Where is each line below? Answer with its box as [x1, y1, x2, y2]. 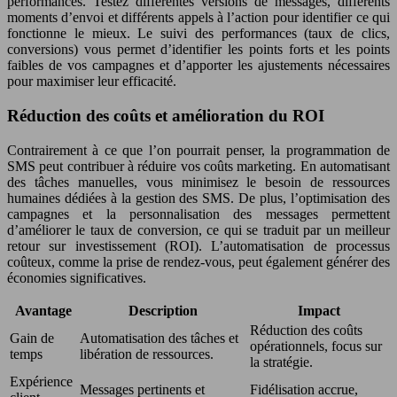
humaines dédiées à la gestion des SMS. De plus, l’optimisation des [7, 190, 390, 206]
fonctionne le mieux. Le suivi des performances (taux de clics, [7, 26, 390, 42]
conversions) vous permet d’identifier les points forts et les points [7, 42, 390, 58]
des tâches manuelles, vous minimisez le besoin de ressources [7, 174, 390, 190]
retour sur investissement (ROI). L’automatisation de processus [7, 237, 390, 253]
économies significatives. [7, 269, 146, 285]
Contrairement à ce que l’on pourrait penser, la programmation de [7, 142, 390, 158]
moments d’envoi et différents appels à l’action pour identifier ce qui [7, 10, 390, 26]
